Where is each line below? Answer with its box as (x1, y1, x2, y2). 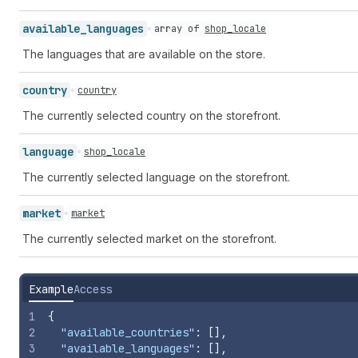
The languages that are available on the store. (22, 47, 265, 61)
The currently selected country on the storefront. (22, 109, 280, 122)
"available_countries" (61, 325, 195, 340)
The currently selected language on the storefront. (22, 170, 290, 184)
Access (74, 282, 112, 296)
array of (154, 22, 205, 35)
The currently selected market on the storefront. (22, 232, 276, 245)
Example (29, 282, 74, 296)
